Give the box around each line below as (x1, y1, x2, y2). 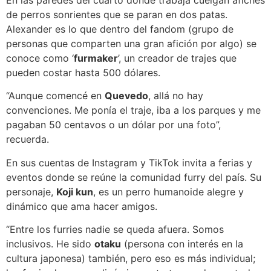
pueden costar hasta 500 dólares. (6, 67, 160, 79)
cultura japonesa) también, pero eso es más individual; (6, 252, 255, 265)
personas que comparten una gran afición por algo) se (6, 38, 256, 50)
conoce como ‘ (6, 52, 74, 65)
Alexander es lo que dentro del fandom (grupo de (6, 23, 233, 36)
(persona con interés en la (121, 238, 243, 250)
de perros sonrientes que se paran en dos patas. (6, 8, 227, 21)
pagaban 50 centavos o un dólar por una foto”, (6, 119, 221, 131)
